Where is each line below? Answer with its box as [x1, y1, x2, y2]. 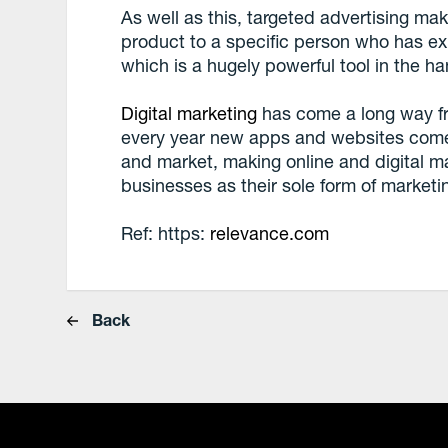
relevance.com [210, 222, 330, 245]
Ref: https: [121, 222, 211, 245]
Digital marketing [121, 102, 258, 125]
